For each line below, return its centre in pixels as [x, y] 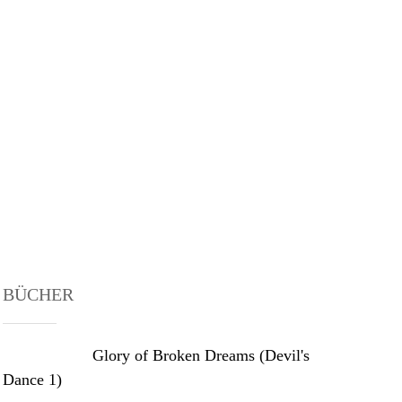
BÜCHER [38, 294]
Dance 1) [32, 380]
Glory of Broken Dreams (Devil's [201, 355]
